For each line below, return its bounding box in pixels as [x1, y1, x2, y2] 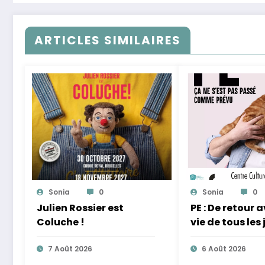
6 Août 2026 [201, 244, 246, 254]
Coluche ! [37, 215, 85, 230]
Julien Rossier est [37, 201, 124, 215]
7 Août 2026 [48, 244, 92, 254]
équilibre [190, 230, 235, 244]
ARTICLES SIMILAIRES [34, 32, 181, 49]
